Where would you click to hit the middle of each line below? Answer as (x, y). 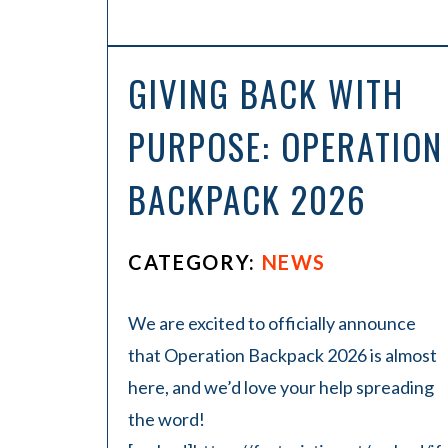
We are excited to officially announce (272, 323)
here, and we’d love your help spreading (281, 387)
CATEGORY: (195, 262)
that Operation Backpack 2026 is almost (282, 355)
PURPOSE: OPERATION (285, 146)
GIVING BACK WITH (266, 93)
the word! (166, 419)
